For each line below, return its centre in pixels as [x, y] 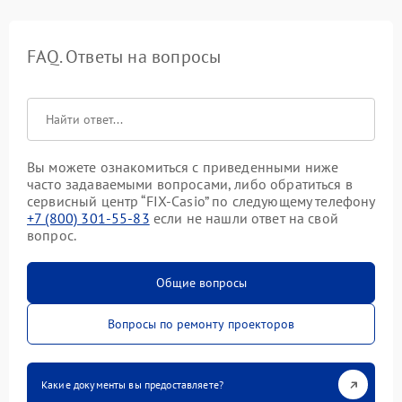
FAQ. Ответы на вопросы [124, 57]
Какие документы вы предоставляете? [133, 385]
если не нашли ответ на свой [244, 218]
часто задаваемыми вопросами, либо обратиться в [190, 184]
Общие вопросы [201, 283]
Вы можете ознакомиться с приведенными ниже [183, 167]
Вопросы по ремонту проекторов [201, 324]
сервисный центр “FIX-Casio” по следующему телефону [201, 201]
